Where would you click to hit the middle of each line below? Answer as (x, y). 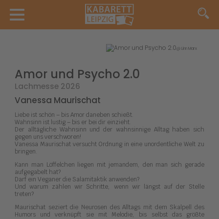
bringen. (26, 152)
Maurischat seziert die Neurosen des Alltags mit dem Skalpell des (109, 208)
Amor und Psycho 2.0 (77, 74)
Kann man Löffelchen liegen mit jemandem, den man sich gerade (109, 165)
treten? (24, 194)
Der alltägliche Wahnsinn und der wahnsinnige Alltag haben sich (109, 130)
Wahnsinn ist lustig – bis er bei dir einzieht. (73, 122)
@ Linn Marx (187, 48)
